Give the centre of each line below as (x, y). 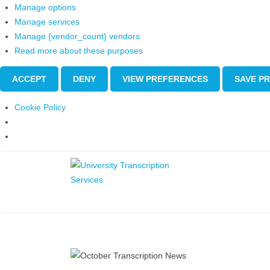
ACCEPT (29, 79)
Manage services (47, 21)
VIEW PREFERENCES (165, 79)
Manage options (45, 7)
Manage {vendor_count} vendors (77, 36)
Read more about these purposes (79, 50)
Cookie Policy (40, 107)
